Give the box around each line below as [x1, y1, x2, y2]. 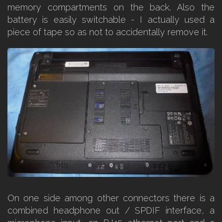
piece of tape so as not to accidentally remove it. [7, 27, 208, 37]
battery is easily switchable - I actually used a [7, 14, 215, 25]
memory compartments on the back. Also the [7, 2, 215, 12]
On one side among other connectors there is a [7, 192, 215, 203]
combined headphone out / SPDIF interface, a [7, 205, 215, 216]
